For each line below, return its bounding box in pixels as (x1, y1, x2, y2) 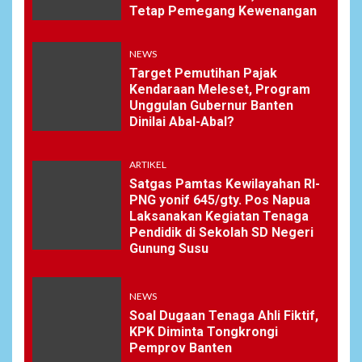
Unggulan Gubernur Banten (129, 97, 293, 113)
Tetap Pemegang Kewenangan (129, 2, 317, 19)
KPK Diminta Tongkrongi (129, 324, 278, 340)
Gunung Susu (129, 240, 208, 256)
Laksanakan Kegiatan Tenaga (129, 208, 309, 224)
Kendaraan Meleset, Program (129, 81, 310, 97)
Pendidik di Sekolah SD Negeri (129, 224, 314, 240)
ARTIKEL (129, 158, 166, 170)
